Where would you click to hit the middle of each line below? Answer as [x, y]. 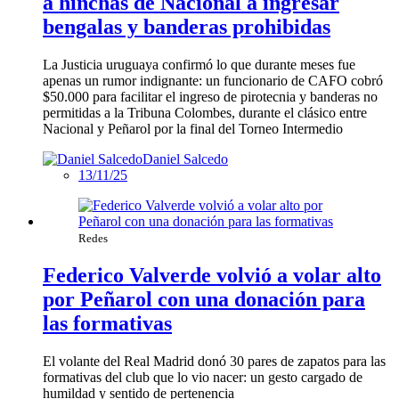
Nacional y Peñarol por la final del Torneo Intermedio [193, 129]
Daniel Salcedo [185, 159]
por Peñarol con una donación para [204, 300]
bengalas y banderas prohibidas [187, 27]
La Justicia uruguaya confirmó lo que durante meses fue [199, 65]
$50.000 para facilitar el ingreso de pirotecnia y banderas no [210, 97]
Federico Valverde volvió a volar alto [212, 276]
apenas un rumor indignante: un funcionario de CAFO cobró [213, 81]
